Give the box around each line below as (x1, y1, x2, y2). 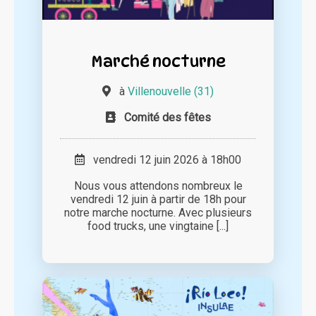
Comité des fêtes (123, 111, 211, 125)
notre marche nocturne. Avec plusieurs (64, 206, 252, 220)
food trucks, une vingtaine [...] (87, 219, 229, 233)
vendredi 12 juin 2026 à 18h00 (85, 153, 241, 167)
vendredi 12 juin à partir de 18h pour (70, 193, 246, 207)
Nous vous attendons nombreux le (73, 179, 243, 193)
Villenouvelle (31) (128, 85, 214, 99)
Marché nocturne (90, 51, 226, 71)
